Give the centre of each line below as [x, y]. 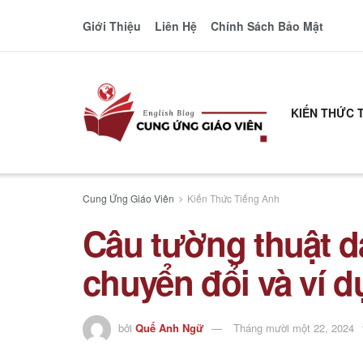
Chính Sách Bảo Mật [267, 26]
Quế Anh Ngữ [169, 327]
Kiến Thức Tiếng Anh [233, 198]
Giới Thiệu [112, 26]
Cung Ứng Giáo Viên [128, 198]
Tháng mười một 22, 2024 [294, 327]
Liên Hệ [175, 26]
